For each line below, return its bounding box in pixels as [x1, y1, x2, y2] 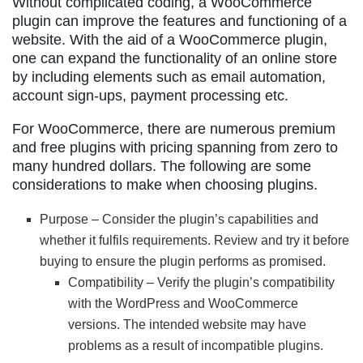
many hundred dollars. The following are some [12, 157, 311, 174]
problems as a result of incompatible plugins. [67, 338, 323, 352]
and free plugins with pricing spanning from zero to [12, 139, 338, 156]
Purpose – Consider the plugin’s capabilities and [40, 211, 319, 226]
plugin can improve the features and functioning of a [12, 12, 347, 29]
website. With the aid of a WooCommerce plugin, [12, 31, 327, 48]
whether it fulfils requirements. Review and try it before [40, 233, 350, 247]
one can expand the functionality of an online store [12, 49, 337, 66]
